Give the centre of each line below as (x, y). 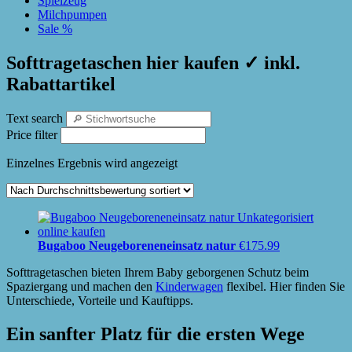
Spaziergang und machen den (81, 286)
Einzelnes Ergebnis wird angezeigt (92, 163)
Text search (35, 118)
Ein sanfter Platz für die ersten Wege (156, 334)
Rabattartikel (61, 84)
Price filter (32, 134)
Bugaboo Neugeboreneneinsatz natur (137, 245)
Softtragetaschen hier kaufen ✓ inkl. (153, 62)
